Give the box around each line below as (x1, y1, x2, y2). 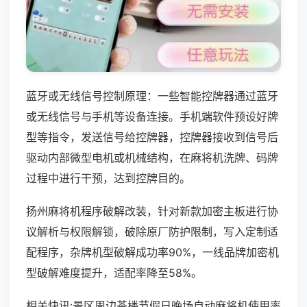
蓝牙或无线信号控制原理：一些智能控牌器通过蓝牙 (26, 88, 278, 103)
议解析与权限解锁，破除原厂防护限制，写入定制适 (26, 224, 278, 238)
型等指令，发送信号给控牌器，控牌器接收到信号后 (26, 130, 278, 144)
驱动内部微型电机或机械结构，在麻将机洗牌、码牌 (26, 150, 278, 164)
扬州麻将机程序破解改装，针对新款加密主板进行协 (26, 204, 278, 218)
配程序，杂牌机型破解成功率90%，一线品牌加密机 (26, 245, 279, 259)
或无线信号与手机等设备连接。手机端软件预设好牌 (26, 109, 278, 123)
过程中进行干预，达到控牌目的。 (26, 171, 191, 185)
